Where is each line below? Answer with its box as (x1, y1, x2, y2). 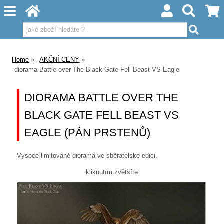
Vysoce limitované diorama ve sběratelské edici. (17, 151, 158, 159)
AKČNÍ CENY (39, 56, 80, 63)
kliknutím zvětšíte (86, 168, 138, 176)
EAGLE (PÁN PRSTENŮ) (24, 126, 151, 139)
